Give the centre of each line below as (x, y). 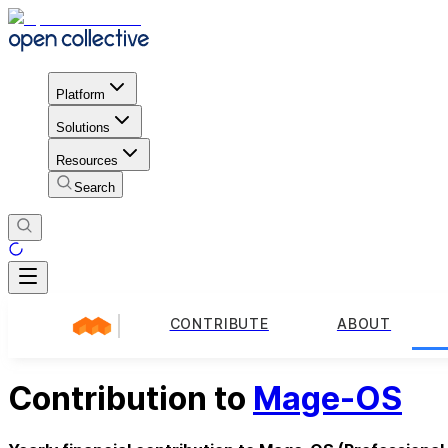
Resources (87, 160)
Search (94, 187)
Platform (80, 94)
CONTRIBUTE (219, 324)
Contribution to (130, 399)
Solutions (83, 127)
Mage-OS (327, 399)
